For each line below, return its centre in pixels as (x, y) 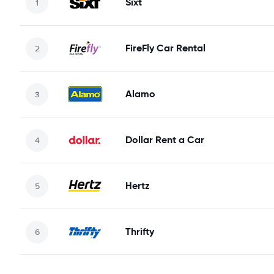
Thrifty (140, 231)
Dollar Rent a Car (165, 140)
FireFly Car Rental (165, 48)
